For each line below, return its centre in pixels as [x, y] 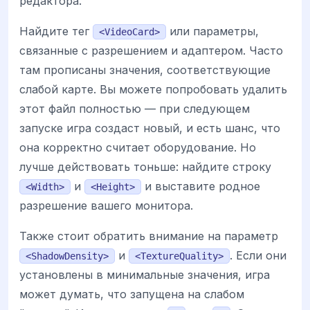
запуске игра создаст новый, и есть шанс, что [150, 128]
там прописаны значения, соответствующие [145, 70]
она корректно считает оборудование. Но [138, 147]
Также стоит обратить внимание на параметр [149, 236]
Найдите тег [56, 31]
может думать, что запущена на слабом [132, 294]
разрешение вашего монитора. [106, 205]
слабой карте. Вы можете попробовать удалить [153, 89]
